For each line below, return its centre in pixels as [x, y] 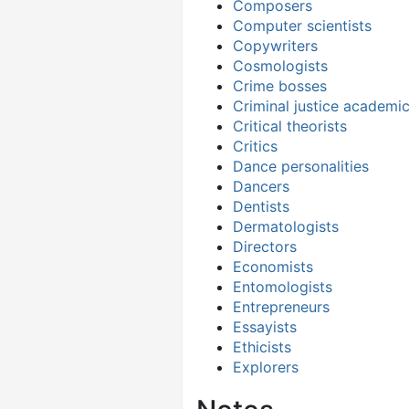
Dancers [261, 186]
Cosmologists [280, 65]
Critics [255, 146]
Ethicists [262, 346]
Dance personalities [301, 166]
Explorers [266, 367]
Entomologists [283, 286]
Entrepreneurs [281, 306]
